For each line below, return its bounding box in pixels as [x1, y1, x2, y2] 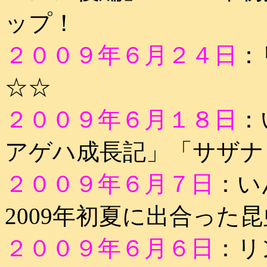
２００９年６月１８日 [5, 107, 237, 132]
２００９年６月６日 [5, 235, 214, 261]
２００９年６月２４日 [5, 42, 237, 68]
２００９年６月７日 [5, 171, 214, 197]
